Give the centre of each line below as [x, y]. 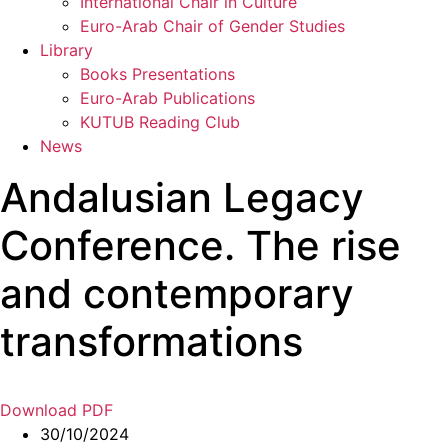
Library [66, 50]
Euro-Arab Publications [167, 98]
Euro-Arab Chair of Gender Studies [212, 26]
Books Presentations [157, 74]
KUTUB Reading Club [160, 122]
